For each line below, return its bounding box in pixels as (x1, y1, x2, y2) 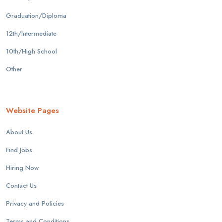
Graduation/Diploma (6, 10, 66, 20)
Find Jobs (6, 145, 32, 155)
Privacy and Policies (6, 198, 64, 208)
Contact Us (6, 180, 37, 190)
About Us (6, 127, 32, 137)
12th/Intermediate (6, 28, 56, 38)
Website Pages (6, 105, 59, 116)
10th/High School (6, 46, 57, 56)
